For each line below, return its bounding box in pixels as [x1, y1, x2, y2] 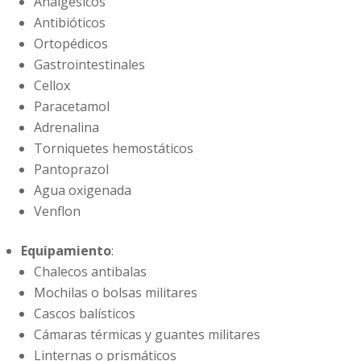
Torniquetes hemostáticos [34, 139, 193, 158]
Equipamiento [21, 242, 111, 260]
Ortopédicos [34, 35, 108, 53]
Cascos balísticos [34, 305, 135, 323]
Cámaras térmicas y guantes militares [34, 326, 260, 344]
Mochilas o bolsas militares [34, 284, 197, 302]
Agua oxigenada [34, 181, 131, 200]
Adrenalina [34, 118, 99, 137]
